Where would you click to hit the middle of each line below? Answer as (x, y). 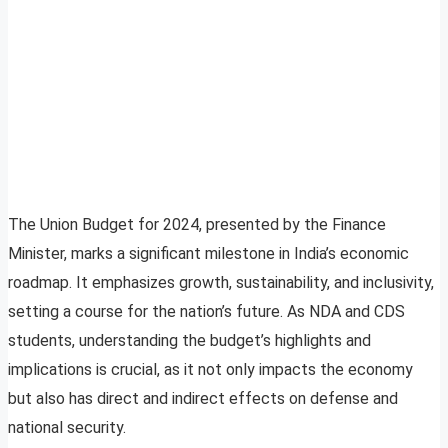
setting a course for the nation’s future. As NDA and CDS (206, 312)
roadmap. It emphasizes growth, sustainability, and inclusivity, (221, 283)
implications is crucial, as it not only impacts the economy (210, 370)
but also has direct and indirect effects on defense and (203, 399)
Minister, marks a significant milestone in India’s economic (208, 254)
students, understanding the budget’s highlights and (189, 341)
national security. (67, 428)
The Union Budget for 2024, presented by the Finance (197, 225)
